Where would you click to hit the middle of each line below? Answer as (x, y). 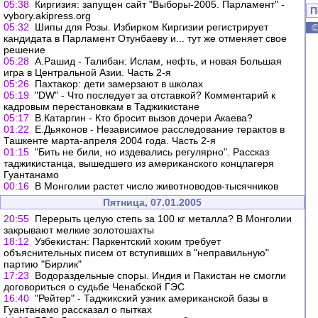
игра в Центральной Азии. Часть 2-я (87, 72)
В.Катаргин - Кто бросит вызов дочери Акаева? (144, 118)
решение (24, 50)
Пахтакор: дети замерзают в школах (119, 84)
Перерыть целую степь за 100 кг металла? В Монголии (163, 219)
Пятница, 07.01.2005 (152, 202)
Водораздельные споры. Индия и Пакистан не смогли (160, 275)
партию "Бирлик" (43, 264)
